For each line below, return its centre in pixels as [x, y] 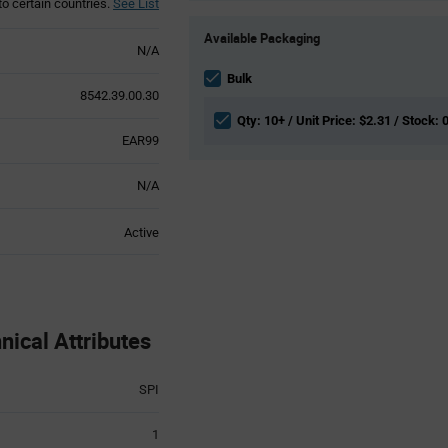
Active [141, 232]
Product [210, 23]
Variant [208, 41]
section [209, 77]
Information [221, 59]
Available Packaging [262, 37]
